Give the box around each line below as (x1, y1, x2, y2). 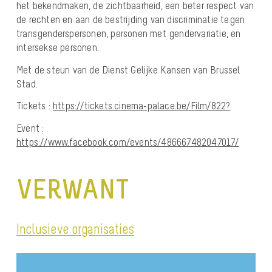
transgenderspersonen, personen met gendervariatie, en (16, 27, 241, 41)
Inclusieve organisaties (16, 220, 134, 238)
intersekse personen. (16, 41, 99, 55)
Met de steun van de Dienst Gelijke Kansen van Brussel (16, 63, 240, 76)
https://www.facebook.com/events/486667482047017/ (16, 135, 239, 149)
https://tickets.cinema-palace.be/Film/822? (53, 99, 231, 113)
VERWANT (16, 172, 129, 206)
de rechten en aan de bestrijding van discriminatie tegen (16, 13, 245, 27)
